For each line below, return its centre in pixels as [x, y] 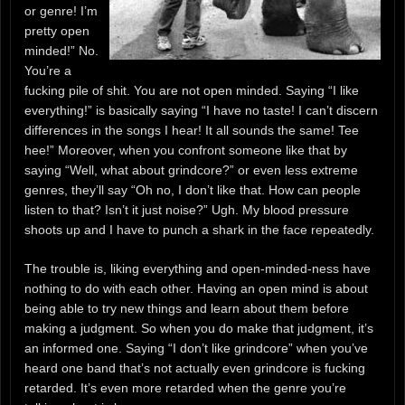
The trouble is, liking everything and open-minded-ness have [198, 268]
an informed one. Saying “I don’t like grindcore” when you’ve [196, 348]
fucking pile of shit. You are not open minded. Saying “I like [192, 90]
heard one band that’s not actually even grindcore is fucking [195, 367]
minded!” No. [61, 50]
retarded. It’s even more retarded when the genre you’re [185, 387]
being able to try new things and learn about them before [187, 308]
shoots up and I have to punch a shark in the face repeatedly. [199, 229]
